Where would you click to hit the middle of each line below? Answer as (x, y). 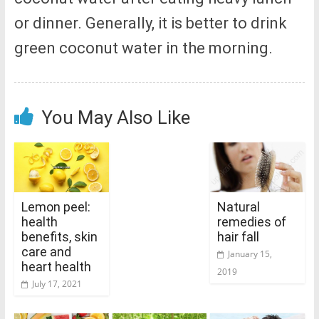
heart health (56, 266)
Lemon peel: (56, 206)
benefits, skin (59, 236)
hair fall (239, 236)
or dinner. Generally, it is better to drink (150, 23)
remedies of (252, 221)
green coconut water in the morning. (143, 48)
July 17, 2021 (57, 283)
